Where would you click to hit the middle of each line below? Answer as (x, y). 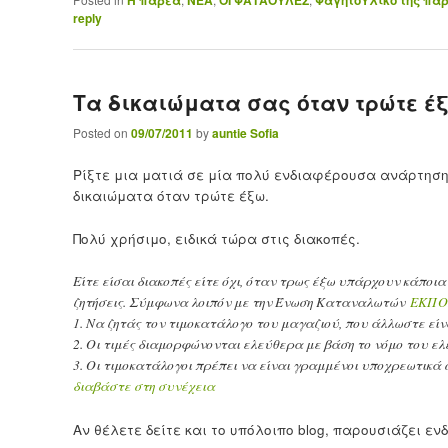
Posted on (101, 132)
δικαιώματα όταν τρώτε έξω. (170, 195)
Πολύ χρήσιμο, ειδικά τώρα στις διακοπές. (216, 238)
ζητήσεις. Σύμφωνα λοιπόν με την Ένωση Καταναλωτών (241, 301)
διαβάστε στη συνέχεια (143, 385)
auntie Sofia (245, 132)
